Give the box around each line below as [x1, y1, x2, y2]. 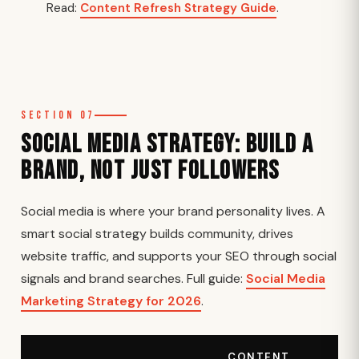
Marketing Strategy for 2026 [21, 292, 201, 309]
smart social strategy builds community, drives [21, 225, 293, 242]
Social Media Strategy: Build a [21, 129, 313, 160]
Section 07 [21, 109, 95, 122]
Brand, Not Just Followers [21, 155, 280, 187]
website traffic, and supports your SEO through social [21, 248, 337, 264]
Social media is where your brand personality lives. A [21, 203, 325, 220]
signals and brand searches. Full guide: [21, 270, 246, 287]
